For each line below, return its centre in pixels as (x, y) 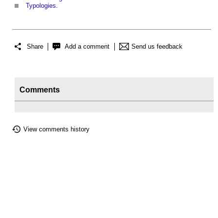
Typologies (41, 6)
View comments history (56, 129)
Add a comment (87, 46)
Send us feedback (157, 46)
